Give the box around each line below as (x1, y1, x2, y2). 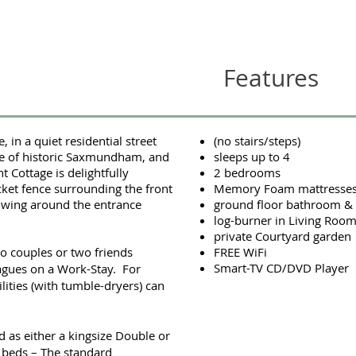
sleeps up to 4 (214, 149, 290, 164)
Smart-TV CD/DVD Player (214, 260, 349, 276)
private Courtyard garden (214, 228, 351, 244)
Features (223, 62, 319, 94)
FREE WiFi (214, 244, 267, 260)
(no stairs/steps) (214, 133, 300, 149)
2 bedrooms (214, 164, 281, 180)
